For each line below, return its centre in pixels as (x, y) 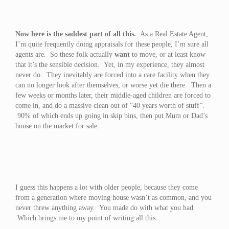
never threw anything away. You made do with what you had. (105, 208)
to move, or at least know (168, 54)
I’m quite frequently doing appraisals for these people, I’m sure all (112, 44)
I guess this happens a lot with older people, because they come (107, 187)
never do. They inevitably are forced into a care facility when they (112, 75)
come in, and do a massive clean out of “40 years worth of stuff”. (110, 106)
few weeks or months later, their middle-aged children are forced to (113, 95)
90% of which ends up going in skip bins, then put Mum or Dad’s (111, 116)
